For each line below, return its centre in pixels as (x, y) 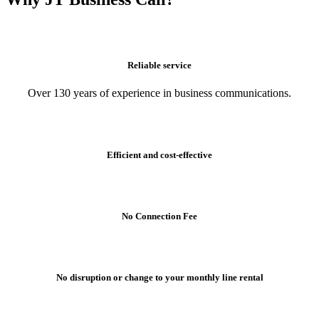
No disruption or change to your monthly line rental (159, 278)
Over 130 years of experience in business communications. (159, 93)
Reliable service (159, 65)
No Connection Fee (159, 216)
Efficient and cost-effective (159, 155)
